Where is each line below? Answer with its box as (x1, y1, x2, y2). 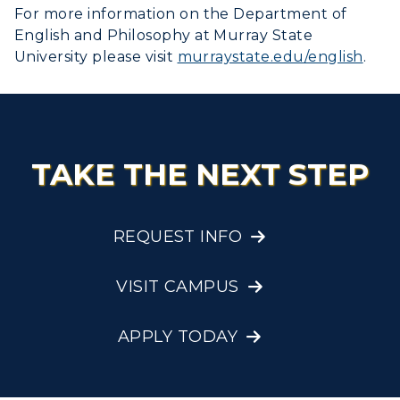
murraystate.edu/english (177, 47, 363, 65)
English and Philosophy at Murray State (14, 26, 313, 44)
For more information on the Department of (14, 4, 347, 22)
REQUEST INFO (112, 227, 243, 247)
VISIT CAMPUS (116, 277, 239, 297)
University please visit (14, 47, 174, 65)
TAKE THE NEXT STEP (31, 156, 369, 193)
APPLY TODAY (117, 327, 238, 347)
